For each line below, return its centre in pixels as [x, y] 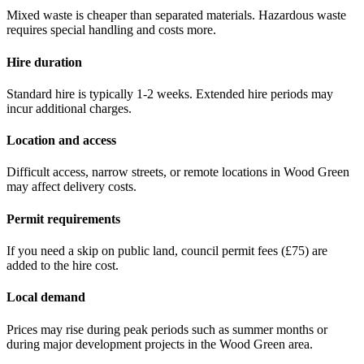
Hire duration [44, 62]
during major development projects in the [113, 344]
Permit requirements [63, 219]
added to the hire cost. [63, 265]
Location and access [61, 141]
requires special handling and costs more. [111, 30]
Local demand [46, 297]
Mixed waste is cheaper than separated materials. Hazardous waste [176, 15]
